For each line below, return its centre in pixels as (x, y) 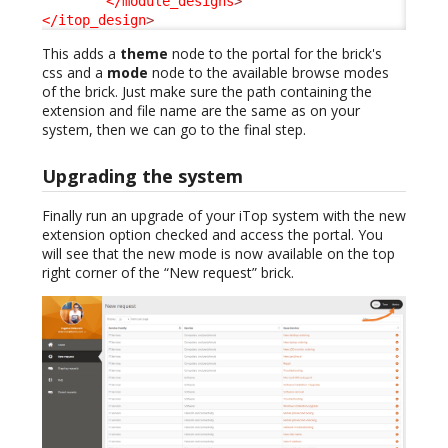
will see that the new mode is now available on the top (218, 253)
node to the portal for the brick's (275, 54)
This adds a (81, 54)
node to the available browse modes (268, 73)
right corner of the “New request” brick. (168, 272)
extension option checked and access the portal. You (212, 234)
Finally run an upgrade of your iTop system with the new (224, 215)
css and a (74, 73)
